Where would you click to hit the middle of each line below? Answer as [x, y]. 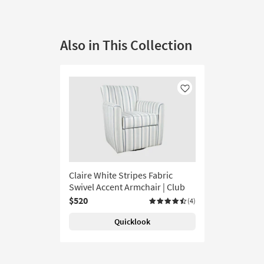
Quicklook [132, 222]
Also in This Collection [126, 45]
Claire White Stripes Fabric [121, 175]
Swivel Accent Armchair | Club [127, 187]
